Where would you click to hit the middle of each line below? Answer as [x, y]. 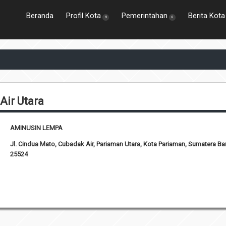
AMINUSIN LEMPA [37, 128]
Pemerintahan [145, 15]
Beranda [40, 15]
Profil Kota [83, 15]
